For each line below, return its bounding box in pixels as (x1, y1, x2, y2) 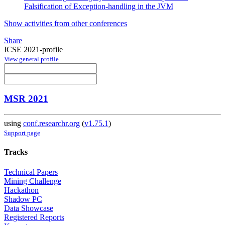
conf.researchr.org (23, 119, 80, 128)
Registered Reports (4, 212, 64, 221)
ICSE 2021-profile (4, 45, 63, 54)
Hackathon (4, 185, 39, 194)
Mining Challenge (4, 176, 61, 185)
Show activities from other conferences (4, 19, 127, 28)
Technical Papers (4, 167, 58, 176)
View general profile (4, 55, 59, 63)
